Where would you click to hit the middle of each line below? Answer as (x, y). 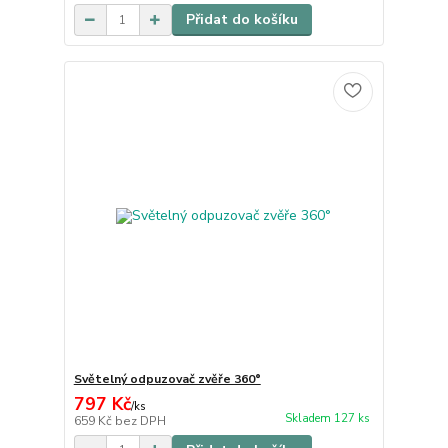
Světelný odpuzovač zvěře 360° (167, 378)
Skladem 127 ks (327, 418)
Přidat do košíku (241, 20)
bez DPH (140, 420)
